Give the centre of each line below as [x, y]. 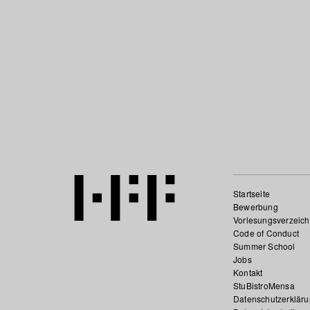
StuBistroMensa [264, 285]
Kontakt [248, 272]
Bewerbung [255, 207]
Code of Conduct [266, 233]
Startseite [251, 193]
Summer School [264, 246]
